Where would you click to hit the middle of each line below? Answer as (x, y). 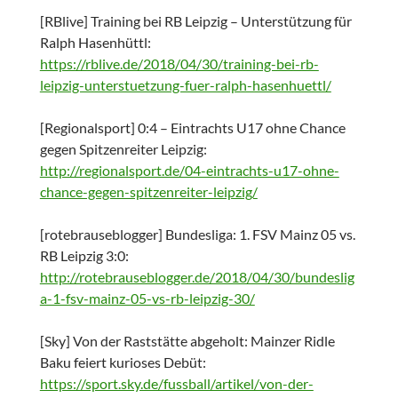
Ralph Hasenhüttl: (95, 43)
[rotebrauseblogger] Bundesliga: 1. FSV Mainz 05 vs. (197, 235)
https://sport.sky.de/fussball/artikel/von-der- (176, 384)
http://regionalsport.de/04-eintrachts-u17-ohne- (189, 171)
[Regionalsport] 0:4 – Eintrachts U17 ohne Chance (192, 128)
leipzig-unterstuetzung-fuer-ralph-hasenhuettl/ (185, 85)
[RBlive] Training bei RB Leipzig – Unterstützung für (195, 21)
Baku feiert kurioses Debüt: (123, 362)
